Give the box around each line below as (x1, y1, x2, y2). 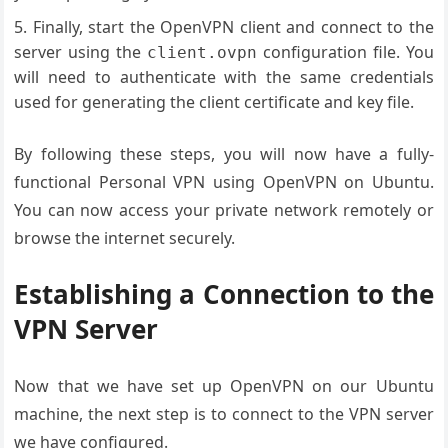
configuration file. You (257, 41, 434, 63)
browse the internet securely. (14, 227, 236, 249)
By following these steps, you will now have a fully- (14, 143, 434, 165)
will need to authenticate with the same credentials (14, 66, 434, 88)
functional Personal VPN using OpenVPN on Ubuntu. (14, 171, 434, 193)
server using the (14, 41, 147, 63)
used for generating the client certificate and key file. (14, 91, 415, 113)
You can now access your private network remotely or (14, 199, 434, 221)
